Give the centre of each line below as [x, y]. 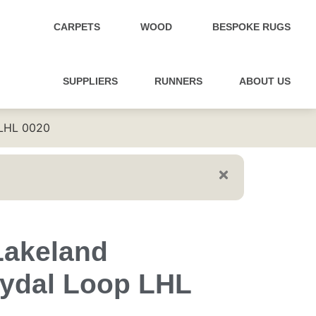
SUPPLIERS [90, 81]
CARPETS [77, 27]
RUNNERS [178, 81]
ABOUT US [265, 81]
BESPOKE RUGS [251, 27]
